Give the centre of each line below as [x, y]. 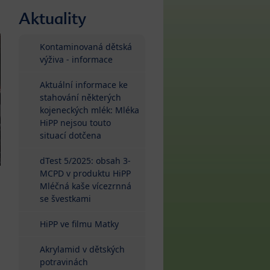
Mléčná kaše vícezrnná [86, 186]
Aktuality [52, 18]
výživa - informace [76, 59]
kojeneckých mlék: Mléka [89, 110]
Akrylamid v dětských [82, 249]
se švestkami [65, 198]
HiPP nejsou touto [75, 122]
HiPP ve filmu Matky [79, 224]
